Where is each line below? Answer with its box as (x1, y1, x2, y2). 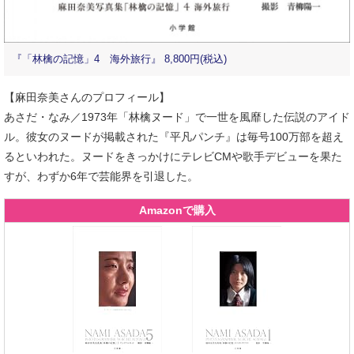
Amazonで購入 (138, 204, 216, 217)
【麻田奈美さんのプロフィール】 (4, 91, 170, 104)
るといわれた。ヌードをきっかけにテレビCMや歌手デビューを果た (4, 150, 342, 164)
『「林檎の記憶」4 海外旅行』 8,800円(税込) (12, 54, 227, 66)
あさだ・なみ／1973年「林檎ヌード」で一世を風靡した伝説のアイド (4, 111, 350, 124)
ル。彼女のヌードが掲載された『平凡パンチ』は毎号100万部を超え (4, 130, 344, 144)
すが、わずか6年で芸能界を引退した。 (4, 170, 198, 183)
